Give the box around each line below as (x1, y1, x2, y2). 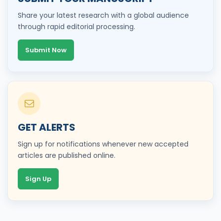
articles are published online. (18, 150, 115, 160)
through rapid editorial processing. (18, 21, 135, 32)
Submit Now (25, 45, 67, 55)
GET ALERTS (18, 120, 75, 134)
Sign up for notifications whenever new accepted (18, 139, 188, 149)
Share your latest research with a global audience (18, 10, 189, 20)
